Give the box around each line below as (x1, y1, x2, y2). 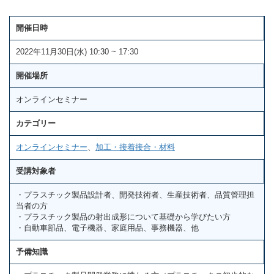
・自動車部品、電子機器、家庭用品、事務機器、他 (16, 223, 199, 233)
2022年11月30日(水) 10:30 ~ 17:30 (16, 47, 138, 57)
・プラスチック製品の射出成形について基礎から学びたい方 (16, 212, 231, 222)
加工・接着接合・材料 (95, 143, 175, 152)
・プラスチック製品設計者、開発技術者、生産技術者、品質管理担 (16, 190, 254, 200)
